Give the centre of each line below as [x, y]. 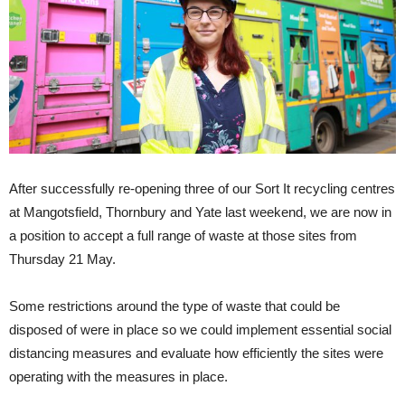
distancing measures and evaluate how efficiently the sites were [196, 353]
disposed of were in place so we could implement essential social [200, 330]
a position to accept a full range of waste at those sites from [183, 236]
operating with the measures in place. [118, 377]
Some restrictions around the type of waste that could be [174, 306]
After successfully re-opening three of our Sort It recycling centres [202, 189]
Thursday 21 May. [62, 259]
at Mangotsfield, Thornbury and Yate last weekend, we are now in [200, 212]
